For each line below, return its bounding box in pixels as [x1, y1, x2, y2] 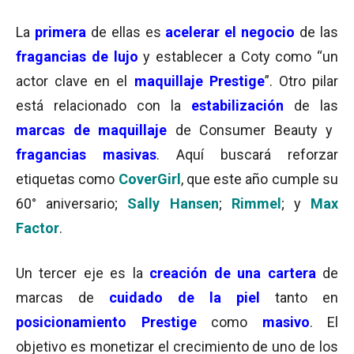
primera [30, 24, 86, 40]
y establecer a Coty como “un [143, 48, 338, 65]
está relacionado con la [16, 97, 191, 114]
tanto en [260, 289, 338, 306]
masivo [247, 314, 310, 330]
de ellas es [85, 24, 166, 40]
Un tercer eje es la [16, 265, 150, 281]
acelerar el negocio [165, 24, 296, 40]
